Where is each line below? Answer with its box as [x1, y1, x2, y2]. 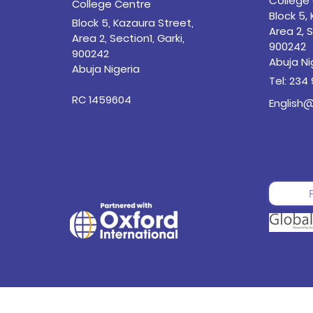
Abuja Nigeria [71, 61, 140, 76]
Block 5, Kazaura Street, [71, 15, 194, 30]
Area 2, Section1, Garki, [71, 31, 184, 45]
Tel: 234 [269, 73, 312, 88]
